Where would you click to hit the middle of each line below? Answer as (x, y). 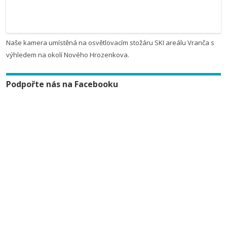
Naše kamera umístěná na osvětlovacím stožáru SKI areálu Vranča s (110, 43)
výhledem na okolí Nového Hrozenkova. (68, 55)
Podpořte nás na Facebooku (62, 84)
